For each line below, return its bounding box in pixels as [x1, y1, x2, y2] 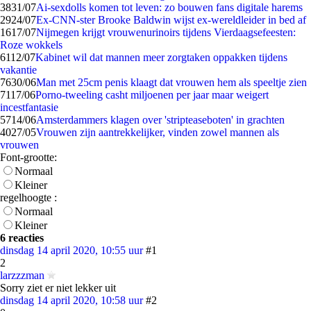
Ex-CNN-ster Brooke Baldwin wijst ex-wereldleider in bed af [36, 14, 306, 26]
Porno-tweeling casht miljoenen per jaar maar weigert [35, 89, 269, 101]
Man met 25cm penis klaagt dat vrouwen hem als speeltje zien [36, 76, 307, 88]
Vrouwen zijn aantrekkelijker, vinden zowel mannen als [36, 126, 279, 138]
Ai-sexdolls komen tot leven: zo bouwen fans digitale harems [36, 1, 303, 13]
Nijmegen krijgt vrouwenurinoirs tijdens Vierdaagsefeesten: [36, 26, 296, 38]
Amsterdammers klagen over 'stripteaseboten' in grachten [36, 114, 285, 126]
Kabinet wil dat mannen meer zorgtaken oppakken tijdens [35, 51, 287, 63]
